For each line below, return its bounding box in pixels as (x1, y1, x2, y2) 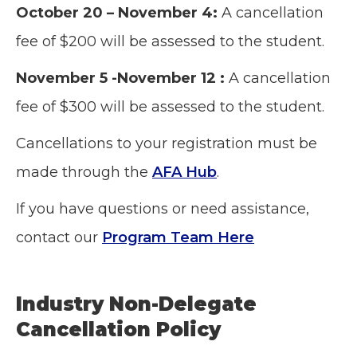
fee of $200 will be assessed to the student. (16, 33, 324, 50)
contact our (16, 229, 102, 246)
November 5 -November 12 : (16, 69, 225, 87)
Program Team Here (102, 229, 254, 246)
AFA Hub (152, 163, 217, 181)
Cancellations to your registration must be (16, 135, 317, 152)
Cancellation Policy (16, 318, 221, 341)
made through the (16, 163, 152, 181)
